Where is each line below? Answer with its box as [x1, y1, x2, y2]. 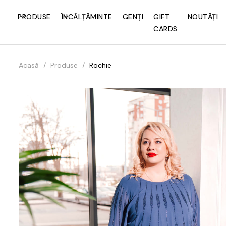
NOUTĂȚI [187, 12, 218, 21]
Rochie [89, 61, 111, 70]
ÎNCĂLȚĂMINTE [61, 12, 112, 21]
